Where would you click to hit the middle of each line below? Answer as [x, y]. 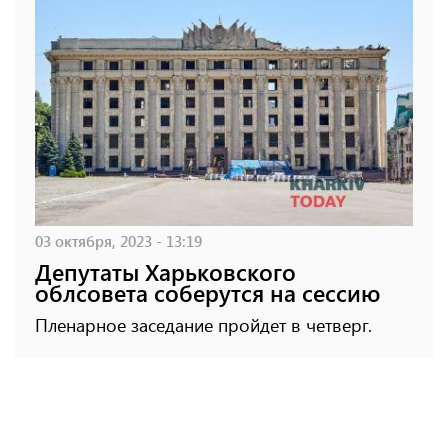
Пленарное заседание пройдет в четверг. [203, 324]
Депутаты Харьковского [165, 271]
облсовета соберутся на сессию [207, 292]
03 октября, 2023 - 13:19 [118, 240]
